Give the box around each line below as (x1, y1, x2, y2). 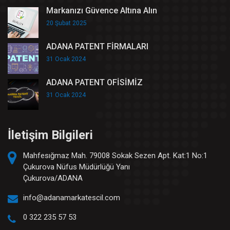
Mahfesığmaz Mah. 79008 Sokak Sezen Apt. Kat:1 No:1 (23, 151, 207, 161)
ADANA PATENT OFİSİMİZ (46, 78, 143, 88)
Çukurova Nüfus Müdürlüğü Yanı (23, 162, 130, 172)
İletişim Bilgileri (8, 128, 93, 143)
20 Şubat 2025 (46, 20, 87, 27)
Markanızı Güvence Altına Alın (46, 6, 157, 16)
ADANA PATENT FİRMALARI (46, 42, 148, 52)
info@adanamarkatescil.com (23, 193, 120, 203)
